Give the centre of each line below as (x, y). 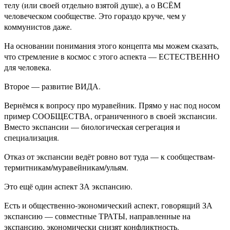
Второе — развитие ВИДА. (52, 86)
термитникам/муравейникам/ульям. (66, 167)
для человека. (28, 67)
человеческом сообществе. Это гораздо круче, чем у (95, 16)
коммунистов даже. (38, 27)
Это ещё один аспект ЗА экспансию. (68, 186)
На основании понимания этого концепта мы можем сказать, (111, 46)
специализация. (32, 138)
